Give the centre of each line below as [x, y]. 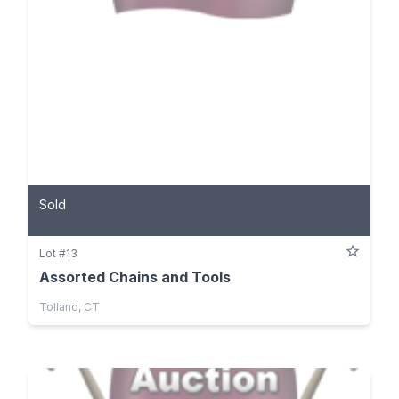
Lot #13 [58, 254]
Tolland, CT [69, 307]
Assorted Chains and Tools [135, 277]
